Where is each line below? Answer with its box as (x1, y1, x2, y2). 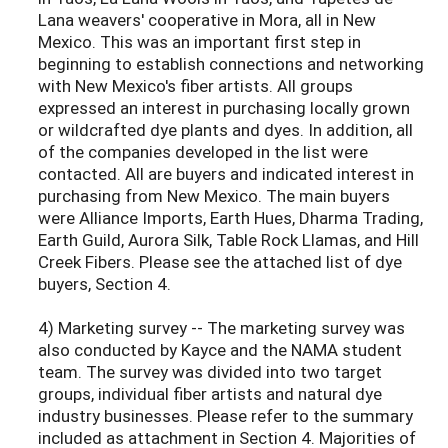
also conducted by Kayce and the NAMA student (38, 338, 402, 362)
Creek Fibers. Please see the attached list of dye (38, 250, 402, 274)
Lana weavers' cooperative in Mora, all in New (38, 8, 376, 32)
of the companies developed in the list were (38, 140, 368, 164)
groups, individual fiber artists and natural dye (38, 382, 382, 406)
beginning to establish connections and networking (38, 52, 424, 76)
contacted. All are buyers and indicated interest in (38, 162, 414, 186)
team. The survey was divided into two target (38, 360, 382, 384)
